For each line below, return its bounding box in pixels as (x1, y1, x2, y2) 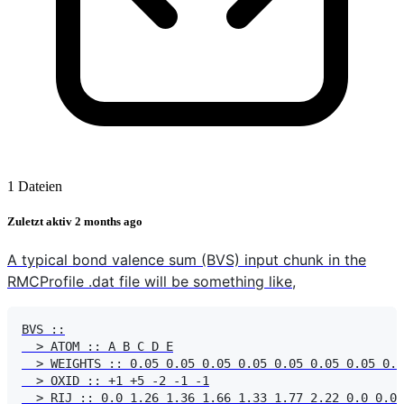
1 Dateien (7, 178, 62, 194)
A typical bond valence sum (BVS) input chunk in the (7, 251, 366, 270)
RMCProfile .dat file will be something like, (7, 272, 296, 291)
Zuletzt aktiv (7, 214, 75, 228)
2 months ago (75, 214, 142, 228)
